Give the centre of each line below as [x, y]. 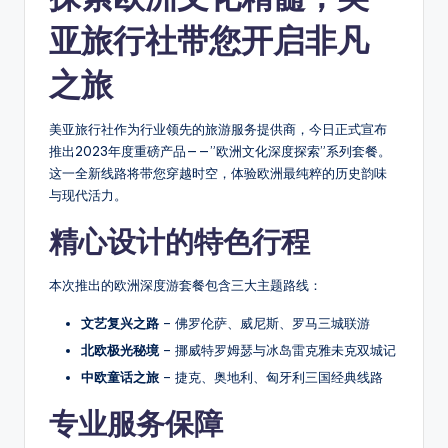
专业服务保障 [136, 424]
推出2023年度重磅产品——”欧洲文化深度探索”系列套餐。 [220, 151]
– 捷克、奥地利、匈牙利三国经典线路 [271, 377]
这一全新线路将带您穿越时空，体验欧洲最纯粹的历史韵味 [218, 173]
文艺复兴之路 [120, 323]
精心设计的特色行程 [179, 242]
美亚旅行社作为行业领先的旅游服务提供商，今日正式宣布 [218, 129]
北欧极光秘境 [120, 350]
